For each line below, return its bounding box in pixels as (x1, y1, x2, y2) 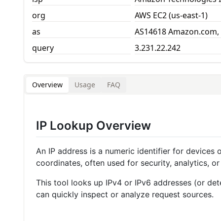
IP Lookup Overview (36, 118, 151, 133)
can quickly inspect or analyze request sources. (36, 189, 214, 200)
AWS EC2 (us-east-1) (135, 10, 208, 21)
